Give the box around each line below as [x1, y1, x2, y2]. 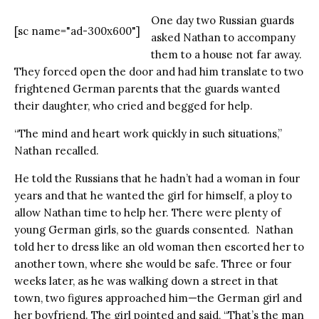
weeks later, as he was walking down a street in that [14, 273, 278, 288]
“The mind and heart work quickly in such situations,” [14, 126, 282, 140]
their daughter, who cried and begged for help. [14, 98, 256, 113]
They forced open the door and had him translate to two [14, 64, 303, 78]
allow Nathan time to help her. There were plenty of [14, 205, 281, 219]
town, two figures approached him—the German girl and [14, 291, 302, 305]
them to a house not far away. [151, 47, 302, 61]
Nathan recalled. [14, 143, 102, 157]
